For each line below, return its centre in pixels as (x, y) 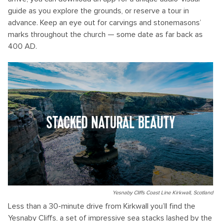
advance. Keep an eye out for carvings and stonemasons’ (105, 23)
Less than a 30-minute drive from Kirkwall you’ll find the (102, 206)
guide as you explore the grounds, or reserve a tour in (98, 11)
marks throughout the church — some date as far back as (105, 35)
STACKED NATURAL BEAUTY (110, 124)
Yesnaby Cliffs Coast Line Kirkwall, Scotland (163, 193)
